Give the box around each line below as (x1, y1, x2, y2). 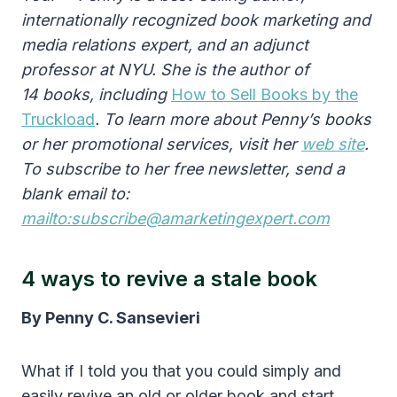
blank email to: (21, 184, 129, 204)
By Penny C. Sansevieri (21, 308, 200, 328)
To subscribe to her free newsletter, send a (21, 160, 345, 179)
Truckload (21, 110, 95, 129)
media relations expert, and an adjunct (21, 35, 308, 55)
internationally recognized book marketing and (21, 11, 370, 30)
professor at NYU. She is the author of (21, 60, 309, 80)
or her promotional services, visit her (21, 135, 301, 154)
